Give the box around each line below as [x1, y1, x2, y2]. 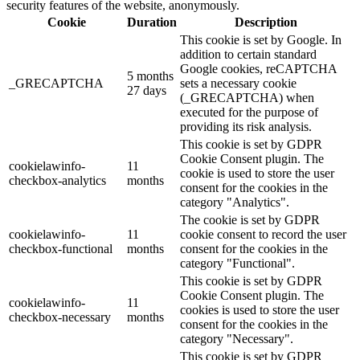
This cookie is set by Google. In [180, 33, 342, 47]
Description [234, 15, 297, 29]
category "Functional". [180, 256, 295, 270]
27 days [127, 84, 166, 97]
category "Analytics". [180, 195, 289, 209]
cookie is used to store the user [180, 166, 334, 180]
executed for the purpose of [180, 105, 318, 119]
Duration [127, 15, 177, 29]
